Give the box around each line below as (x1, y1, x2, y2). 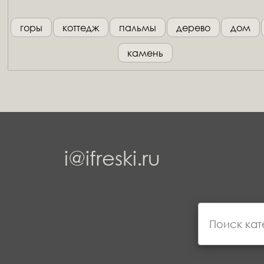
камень (127, 46, 163, 59)
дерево (176, 21, 211, 34)
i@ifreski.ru (64, 145, 160, 170)
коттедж (62, 21, 100, 34)
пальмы (119, 21, 157, 34)
